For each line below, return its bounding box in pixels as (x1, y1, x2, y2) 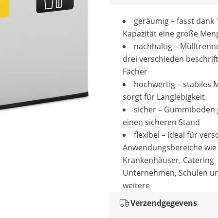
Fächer (123, 66, 147, 77)
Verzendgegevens (130, 198, 197, 208)
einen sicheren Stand (123, 117, 200, 127)
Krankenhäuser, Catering (123, 155, 214, 165)
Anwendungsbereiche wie (123, 142, 217, 153)
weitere (123, 180, 150, 191)
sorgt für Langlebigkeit (123, 91, 205, 102)
